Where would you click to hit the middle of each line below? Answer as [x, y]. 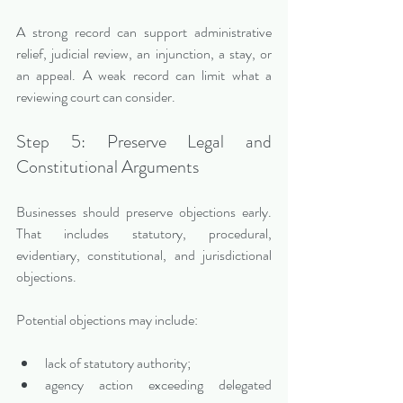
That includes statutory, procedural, [144, 234]
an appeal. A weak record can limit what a [144, 76]
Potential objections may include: [107, 320]
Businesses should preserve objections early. [144, 212]
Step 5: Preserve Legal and [144, 142]
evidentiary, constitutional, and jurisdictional [144, 255]
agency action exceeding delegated [158, 385]
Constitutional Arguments [107, 167]
